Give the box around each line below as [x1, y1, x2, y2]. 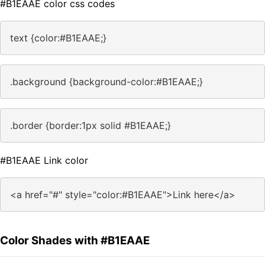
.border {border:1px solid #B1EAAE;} [10, 119, 171, 132]
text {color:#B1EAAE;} [10, 32, 106, 44]
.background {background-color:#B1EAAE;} [10, 76, 203, 88]
